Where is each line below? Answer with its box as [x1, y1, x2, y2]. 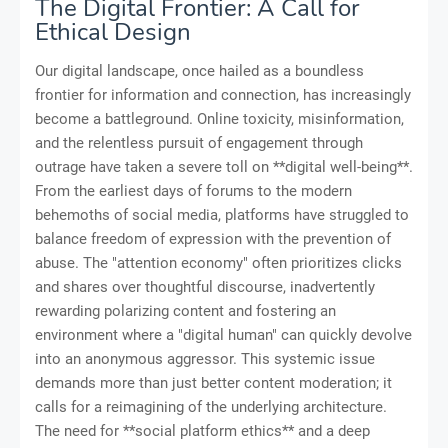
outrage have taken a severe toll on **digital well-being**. [35, 158, 413, 177]
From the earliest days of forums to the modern [35, 182, 352, 201]
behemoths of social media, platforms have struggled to [35, 206, 409, 225]
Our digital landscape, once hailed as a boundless [35, 62, 364, 81]
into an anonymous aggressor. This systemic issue [35, 350, 375, 369]
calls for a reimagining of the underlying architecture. [35, 398, 387, 417]
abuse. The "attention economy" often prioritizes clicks [35, 254, 402, 273]
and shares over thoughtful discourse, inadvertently [35, 278, 375, 297]
